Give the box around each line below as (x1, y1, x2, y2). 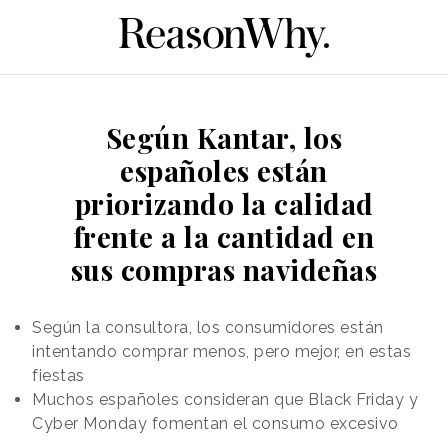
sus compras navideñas (70, 250, 378, 288)
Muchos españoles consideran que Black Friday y (32, 389, 418, 409)
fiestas (32, 365, 85, 385)
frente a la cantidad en (73, 217, 375, 255)
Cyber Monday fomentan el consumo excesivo (32, 413, 399, 433)
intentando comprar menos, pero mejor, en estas (32, 341, 411, 361)
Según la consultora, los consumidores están (32, 317, 384, 337)
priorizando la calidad (74, 184, 374, 222)
